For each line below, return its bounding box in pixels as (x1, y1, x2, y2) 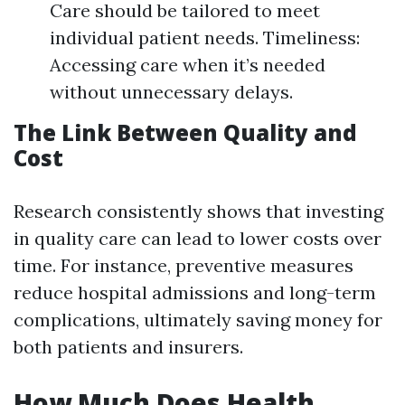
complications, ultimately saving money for (14, 308, 382, 331)
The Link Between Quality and (14, 118, 357, 147)
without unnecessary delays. (50, 80, 293, 103)
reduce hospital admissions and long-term (14, 281, 376, 304)
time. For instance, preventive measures (14, 254, 353, 277)
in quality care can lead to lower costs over (14, 227, 381, 250)
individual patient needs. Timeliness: (50, 26, 360, 49)
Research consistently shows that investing (14, 200, 383, 222)
